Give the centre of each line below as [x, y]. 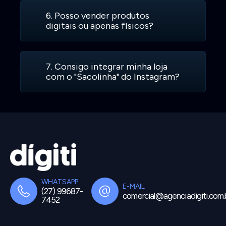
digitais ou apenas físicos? [100, 26]
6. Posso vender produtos [98, 16]
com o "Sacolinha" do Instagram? [113, 77]
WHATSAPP [60, 182]
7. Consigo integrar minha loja [107, 67]
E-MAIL [134, 186]
